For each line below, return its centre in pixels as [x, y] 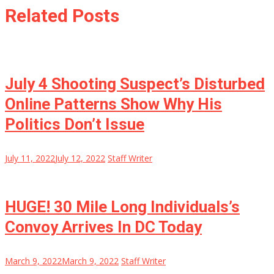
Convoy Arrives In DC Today [103, 227]
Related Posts [62, 16]
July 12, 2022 [80, 158]
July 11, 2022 [30, 158]
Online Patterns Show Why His [113, 104]
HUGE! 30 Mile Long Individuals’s [122, 207]
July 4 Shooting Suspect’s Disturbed [135, 84]
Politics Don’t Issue [75, 124]
